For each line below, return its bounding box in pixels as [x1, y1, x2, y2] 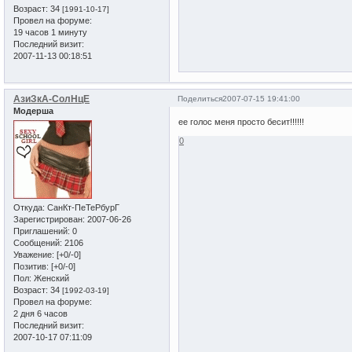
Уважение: [13, 250, 54, 260]
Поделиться [178, 94, 223, 103]
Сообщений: [13, 238, 62, 248]
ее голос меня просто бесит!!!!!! [178, 116, 305, 126]
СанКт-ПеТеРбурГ [45, 203, 119, 213]
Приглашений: [13, 226, 70, 236]
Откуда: [13, 203, 45, 213]
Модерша [13, 106, 53, 115]
